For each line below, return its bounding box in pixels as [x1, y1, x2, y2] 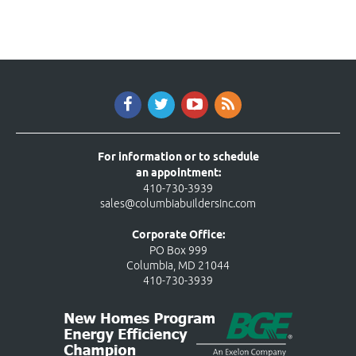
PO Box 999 [149, 244, 207, 257]
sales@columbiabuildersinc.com [100, 197, 256, 211]
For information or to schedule [97, 150, 259, 166]
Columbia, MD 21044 [126, 259, 230, 273]
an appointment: [135, 166, 221, 182]
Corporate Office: [131, 228, 225, 244]
